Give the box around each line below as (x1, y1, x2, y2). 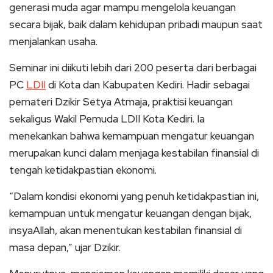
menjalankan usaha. (9, 35, 97, 48)
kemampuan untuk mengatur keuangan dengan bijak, (9, 207, 252, 220)
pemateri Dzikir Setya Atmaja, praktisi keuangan (9, 95, 233, 108)
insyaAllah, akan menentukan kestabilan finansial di (9, 224, 242, 237)
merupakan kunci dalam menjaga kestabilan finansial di (9, 146, 259, 160)
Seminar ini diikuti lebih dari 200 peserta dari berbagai (9, 61, 257, 74)
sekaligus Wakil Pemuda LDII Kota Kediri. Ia (9, 112, 205, 126)
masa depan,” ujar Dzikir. (9, 241, 121, 254)
